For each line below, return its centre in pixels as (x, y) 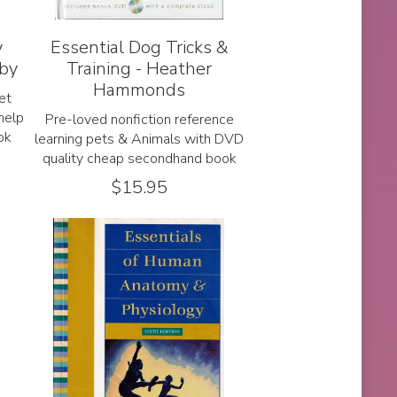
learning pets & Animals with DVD (140, 139)
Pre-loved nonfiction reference (139, 119)
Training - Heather (140, 68)
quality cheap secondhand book (139, 158)
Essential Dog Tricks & (139, 47)
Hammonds (140, 90)
